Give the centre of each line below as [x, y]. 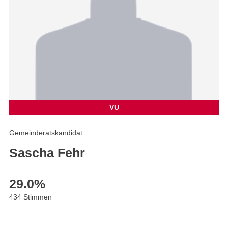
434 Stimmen [31, 197]
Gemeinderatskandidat [46, 133]
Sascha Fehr [47, 153]
